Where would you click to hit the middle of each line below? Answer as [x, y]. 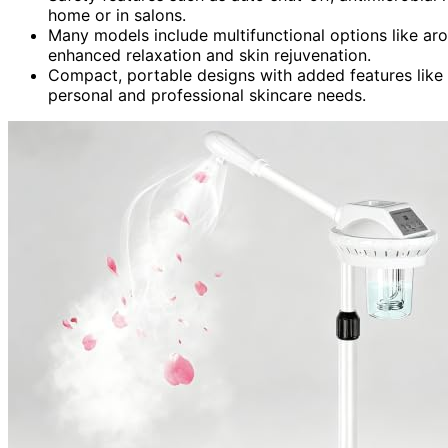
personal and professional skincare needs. [207, 94]
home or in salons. [117, 14]
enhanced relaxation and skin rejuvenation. [209, 54]
